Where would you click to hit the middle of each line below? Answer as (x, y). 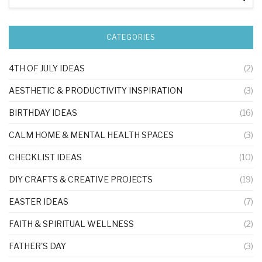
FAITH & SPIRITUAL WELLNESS (71, 224)
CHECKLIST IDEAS (45, 157)
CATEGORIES (131, 37)
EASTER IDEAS (39, 201)
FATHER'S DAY (37, 246)
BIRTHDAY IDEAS (43, 113)
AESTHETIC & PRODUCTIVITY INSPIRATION (96, 90)
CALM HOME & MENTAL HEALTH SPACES (91, 135)
